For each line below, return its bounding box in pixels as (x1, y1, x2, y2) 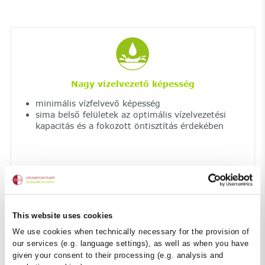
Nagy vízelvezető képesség (70, 78, 195, 89)
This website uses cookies (12, 211, 113, 221)
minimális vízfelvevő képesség (35, 98, 160, 108)
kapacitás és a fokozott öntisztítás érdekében (35, 120, 224, 131)
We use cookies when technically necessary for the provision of (12, 227, 249, 236)
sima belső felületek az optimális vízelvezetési (35, 109, 226, 119)
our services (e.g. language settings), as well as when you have (12, 238, 249, 248)
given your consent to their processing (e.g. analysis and (12, 250, 224, 260)
